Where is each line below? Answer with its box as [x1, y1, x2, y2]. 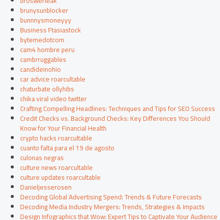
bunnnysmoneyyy [20, 14, 72, 27]
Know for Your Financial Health [20, 122, 107, 135]
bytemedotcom [20, 33, 65, 47]
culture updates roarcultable [20, 171, 101, 184]
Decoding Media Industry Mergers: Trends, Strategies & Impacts [20, 200, 205, 214]
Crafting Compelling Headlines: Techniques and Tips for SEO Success [20, 102, 216, 115]
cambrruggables [20, 53, 67, 66]
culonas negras [20, 151, 64, 165]
